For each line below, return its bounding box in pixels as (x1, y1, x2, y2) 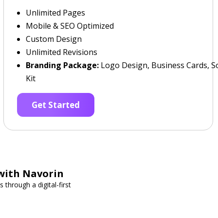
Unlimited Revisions (25, 47, 97, 57)
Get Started (31, 99, 80, 110)
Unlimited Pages (25, 7, 85, 18)
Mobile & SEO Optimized (25, 20, 114, 31)
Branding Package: (25, 60, 99, 71)
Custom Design (25, 34, 82, 44)
